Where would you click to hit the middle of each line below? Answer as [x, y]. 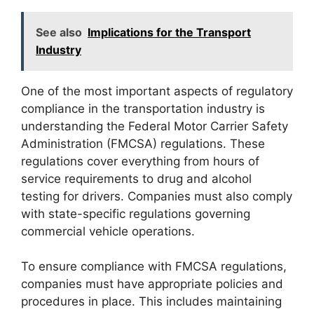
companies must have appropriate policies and [152, 284]
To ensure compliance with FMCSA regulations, [154, 266]
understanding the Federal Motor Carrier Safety [155, 126]
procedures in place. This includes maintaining [151, 301]
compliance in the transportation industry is [143, 108]
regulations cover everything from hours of [140, 161]
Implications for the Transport [169, 32]
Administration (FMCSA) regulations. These [143, 143]
